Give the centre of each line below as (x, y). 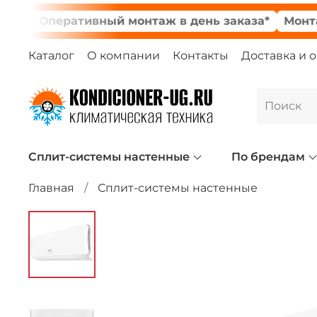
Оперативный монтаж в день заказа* (126, 21)
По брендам (268, 156)
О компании (123, 55)
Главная (51, 188)
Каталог (51, 55)
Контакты (201, 55)
